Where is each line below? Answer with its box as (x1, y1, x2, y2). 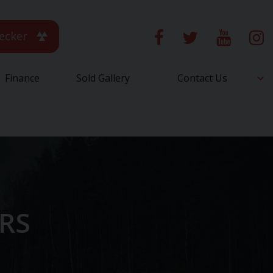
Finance (4, 71, 40, 85)
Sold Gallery (76, 71, 130, 85)
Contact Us (177, 71, 227, 85)
